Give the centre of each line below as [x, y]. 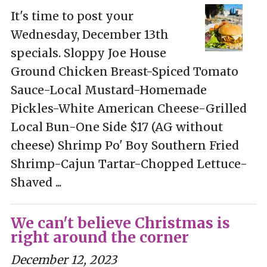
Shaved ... [36, 182]
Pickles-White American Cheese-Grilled [128, 108]
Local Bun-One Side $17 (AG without [117, 127]
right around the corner [100, 237]
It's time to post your [72, 16]
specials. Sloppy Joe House [88, 53]
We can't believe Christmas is [120, 223]
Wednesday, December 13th [89, 34]
